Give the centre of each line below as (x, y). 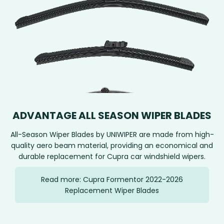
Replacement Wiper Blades (112, 191)
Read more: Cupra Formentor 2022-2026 (112, 180)
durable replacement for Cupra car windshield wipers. (112, 157)
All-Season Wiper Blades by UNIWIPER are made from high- (112, 135)
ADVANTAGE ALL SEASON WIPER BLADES (112, 116)
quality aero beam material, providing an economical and (112, 146)
